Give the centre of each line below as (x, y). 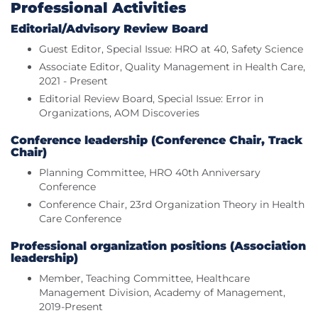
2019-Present (71, 307)
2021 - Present (73, 81)
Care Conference (80, 219)
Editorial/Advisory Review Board (109, 29)
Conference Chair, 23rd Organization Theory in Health (172, 205)
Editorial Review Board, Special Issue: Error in (151, 99)
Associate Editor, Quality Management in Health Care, (172, 67)
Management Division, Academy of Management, (162, 293)
